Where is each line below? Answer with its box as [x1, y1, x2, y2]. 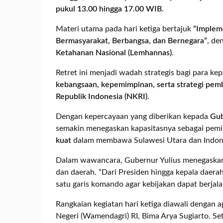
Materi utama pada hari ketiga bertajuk [56, 25, 193, 33]
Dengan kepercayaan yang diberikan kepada [56, 112, 210, 120]
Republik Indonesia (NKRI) [56, 93, 147, 101]
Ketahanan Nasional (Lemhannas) [56, 49, 172, 57]
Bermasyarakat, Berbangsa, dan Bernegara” [56, 37, 207, 45]
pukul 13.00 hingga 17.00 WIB [56, 5, 162, 13]
